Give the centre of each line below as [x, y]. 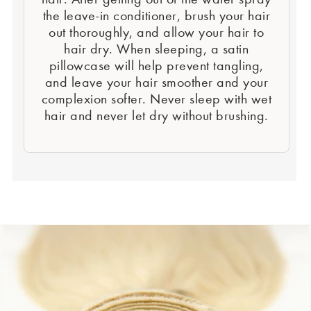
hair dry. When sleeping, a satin [157, 49]
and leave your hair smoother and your [157, 82]
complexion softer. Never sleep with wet [157, 99]
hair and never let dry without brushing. [156, 115]
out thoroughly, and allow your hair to [157, 32]
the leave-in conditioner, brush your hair [157, 15]
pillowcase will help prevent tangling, [156, 65]
